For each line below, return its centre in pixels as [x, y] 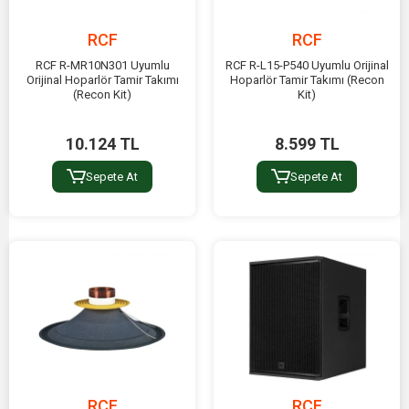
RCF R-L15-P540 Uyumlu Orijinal [307, 65]
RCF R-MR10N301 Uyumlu [102, 65]
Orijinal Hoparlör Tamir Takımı [102, 79]
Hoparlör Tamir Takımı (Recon [307, 79]
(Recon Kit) [102, 94]
